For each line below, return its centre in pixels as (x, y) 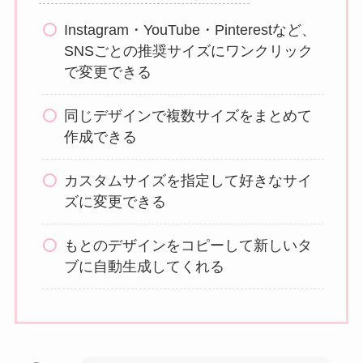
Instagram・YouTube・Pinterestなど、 (190, 30)
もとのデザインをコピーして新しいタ (188, 246)
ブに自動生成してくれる (145, 267)
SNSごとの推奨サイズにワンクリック (189, 51)
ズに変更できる (115, 202)
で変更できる (108, 73)
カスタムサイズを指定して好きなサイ (188, 181)
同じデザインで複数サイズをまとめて (188, 116)
